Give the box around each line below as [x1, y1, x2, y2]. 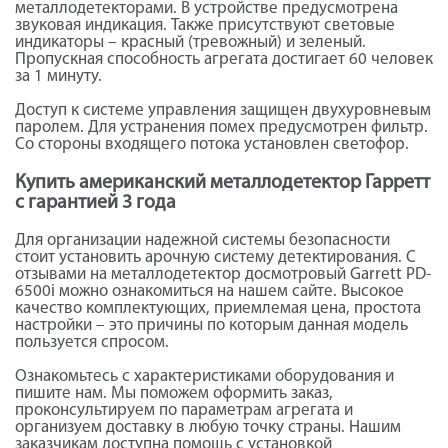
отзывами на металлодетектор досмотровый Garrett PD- [15, 266, 431, 284]
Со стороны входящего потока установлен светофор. [15, 135, 409, 153]
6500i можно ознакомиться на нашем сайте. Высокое [15, 283, 404, 301]
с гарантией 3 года [15, 192, 176, 213]
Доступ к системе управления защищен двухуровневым [15, 101, 431, 119]
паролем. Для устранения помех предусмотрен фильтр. [15, 118, 428, 136]
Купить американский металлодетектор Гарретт [15, 172, 430, 193]
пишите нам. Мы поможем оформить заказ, [15, 385, 333, 403]
